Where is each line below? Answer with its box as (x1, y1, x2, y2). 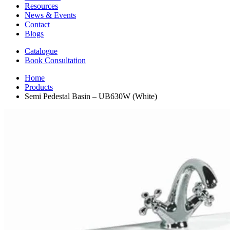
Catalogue (25, 47, 57, 56)
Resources (25, 2, 58, 11)
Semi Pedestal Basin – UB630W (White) (25, 92, 157, 101)
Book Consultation (25, 56, 86, 65)
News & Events (25, 11, 76, 20)
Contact (25, 20, 50, 29)
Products (25, 83, 53, 92)
